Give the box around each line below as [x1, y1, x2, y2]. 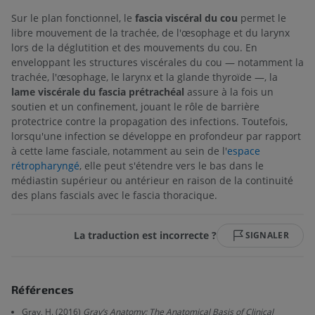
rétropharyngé [11, 158, 79, 172]
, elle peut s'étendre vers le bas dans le [79, 158, 264, 172]
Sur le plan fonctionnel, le [11, 11, 135, 25]
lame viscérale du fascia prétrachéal [11, 84, 184, 98]
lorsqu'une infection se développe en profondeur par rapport [11, 129, 301, 143]
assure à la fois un [184, 84, 274, 98]
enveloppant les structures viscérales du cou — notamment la [11, 55, 304, 69]
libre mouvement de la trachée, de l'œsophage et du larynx [11, 25, 290, 39]
